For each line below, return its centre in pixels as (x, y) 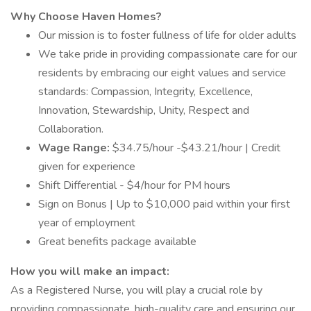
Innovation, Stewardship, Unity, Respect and (144, 110)
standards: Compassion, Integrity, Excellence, (145, 92)
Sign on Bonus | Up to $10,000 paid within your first (164, 204)
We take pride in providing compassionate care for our (168, 54)
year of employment (87, 223)
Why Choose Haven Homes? (86, 17)
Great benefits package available (117, 242)
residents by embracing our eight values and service (162, 73)
